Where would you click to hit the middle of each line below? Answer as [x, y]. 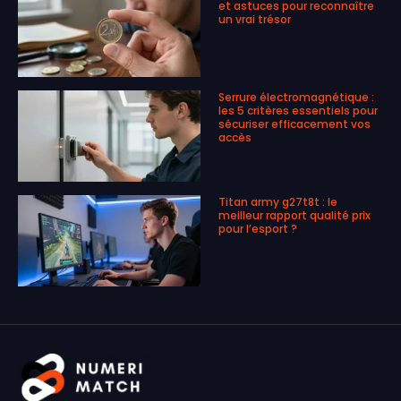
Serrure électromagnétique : [296, 98]
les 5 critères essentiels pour [298, 111]
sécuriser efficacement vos [294, 124]
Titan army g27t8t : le [278, 202]
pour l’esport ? [258, 229]
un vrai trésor [255, 20]
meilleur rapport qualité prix [294, 216]
